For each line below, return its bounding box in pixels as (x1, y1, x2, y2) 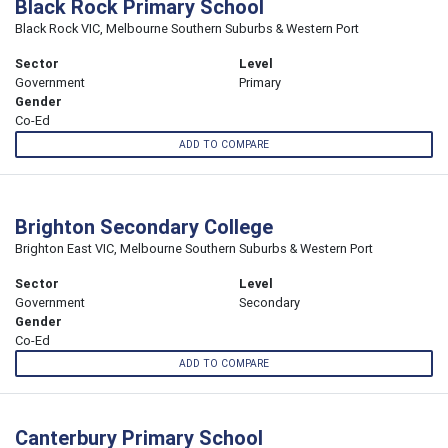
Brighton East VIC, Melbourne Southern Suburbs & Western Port (15, 239, 373, 257)
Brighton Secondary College (15, 213, 273, 239)
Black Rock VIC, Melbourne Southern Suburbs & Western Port (15, 20, 359, 38)
